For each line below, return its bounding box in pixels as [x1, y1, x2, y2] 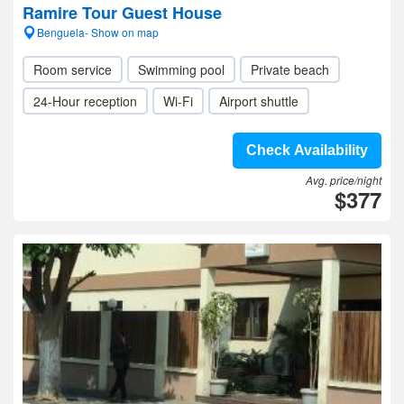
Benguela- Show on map [37, 24, 159, 40]
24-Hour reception [33, 92, 137, 110]
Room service [33, 60, 112, 78]
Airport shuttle [219, 92, 298, 110]
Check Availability [246, 142, 368, 158]
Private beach [251, 60, 329, 78]
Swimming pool [138, 60, 225, 78]
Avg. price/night [306, 172, 381, 188]
